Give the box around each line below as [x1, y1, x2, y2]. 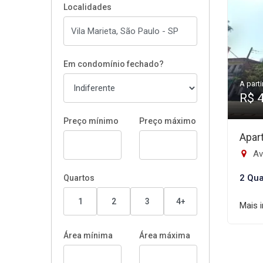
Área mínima [63, 231, 113, 240]
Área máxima [139, 231, 190, 240]
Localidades [63, 2, 112, 12]
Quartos [63, 173, 95, 183]
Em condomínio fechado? [63, 59, 164, 69]
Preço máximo [139, 116, 196, 126]
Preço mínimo [63, 116, 119, 126]
